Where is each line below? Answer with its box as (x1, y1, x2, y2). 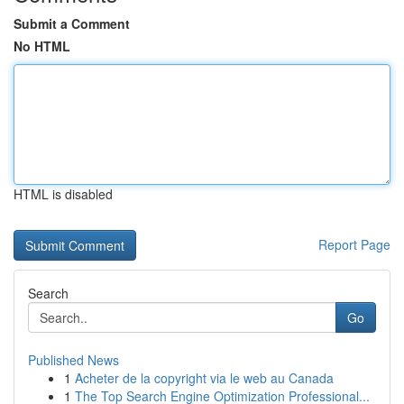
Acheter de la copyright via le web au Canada (75, 369, 334, 387)
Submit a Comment (14, 14, 130, 32)
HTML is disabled (14, 185, 113, 203)
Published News (28, 351, 119, 369)
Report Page (318, 235, 390, 253)
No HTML (14, 37, 70, 55)
